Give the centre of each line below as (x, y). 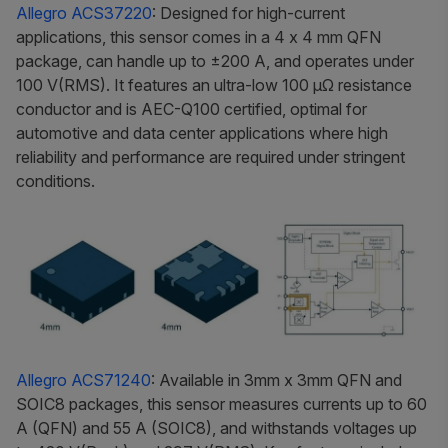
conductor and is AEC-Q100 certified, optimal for (191, 109)
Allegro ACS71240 (83, 380)
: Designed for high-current (248, 13)
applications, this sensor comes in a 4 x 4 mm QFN (198, 37)
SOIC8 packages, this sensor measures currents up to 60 (221, 404)
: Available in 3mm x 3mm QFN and (276, 380)
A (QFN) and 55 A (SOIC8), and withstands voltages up (216, 428)
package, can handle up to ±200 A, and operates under (215, 61)
